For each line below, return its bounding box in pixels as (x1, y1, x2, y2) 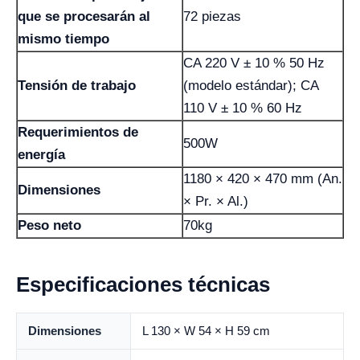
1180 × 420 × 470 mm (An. (183, 171, 342, 186)
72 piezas (183, 9, 241, 24)
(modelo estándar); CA (183, 78, 319, 93)
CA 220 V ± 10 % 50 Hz (183, 55, 325, 71)
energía (18, 147, 65, 162)
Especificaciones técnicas (16, 272, 270, 297)
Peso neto (18, 218, 81, 233)
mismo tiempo (18, 31, 109, 47)
